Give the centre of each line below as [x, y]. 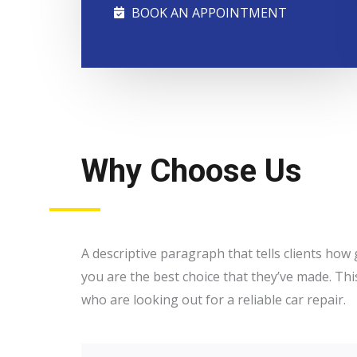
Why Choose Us [192, 171]
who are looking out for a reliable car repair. [214, 299]
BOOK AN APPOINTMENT [209, 12]
